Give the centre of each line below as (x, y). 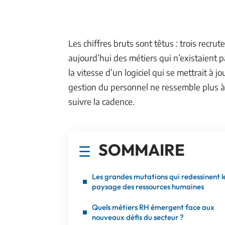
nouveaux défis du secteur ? (138, 217)
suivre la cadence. (101, 101)
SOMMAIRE (142, 150)
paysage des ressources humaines (148, 187)
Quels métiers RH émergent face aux (153, 207)
